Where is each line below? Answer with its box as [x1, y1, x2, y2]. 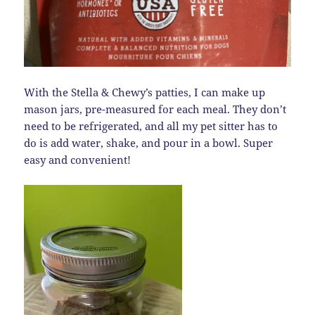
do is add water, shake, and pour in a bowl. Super [24, 136, 274, 150]
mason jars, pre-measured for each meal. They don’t [24, 102, 287, 117]
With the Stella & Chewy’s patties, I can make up [24, 85, 266, 100]
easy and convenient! [24, 153, 131, 167]
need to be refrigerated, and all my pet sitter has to [24, 119, 278, 134]
